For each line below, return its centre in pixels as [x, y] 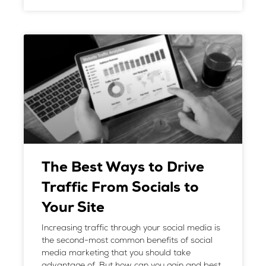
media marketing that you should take [116, 253]
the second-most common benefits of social [127, 241]
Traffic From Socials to [120, 188]
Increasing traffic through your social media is [131, 228]
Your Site [73, 208]
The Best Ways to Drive [123, 168]
